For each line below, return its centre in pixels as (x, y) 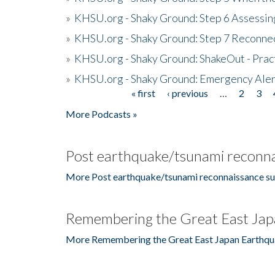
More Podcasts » (102, 114)
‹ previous (187, 93)
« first (143, 93)
